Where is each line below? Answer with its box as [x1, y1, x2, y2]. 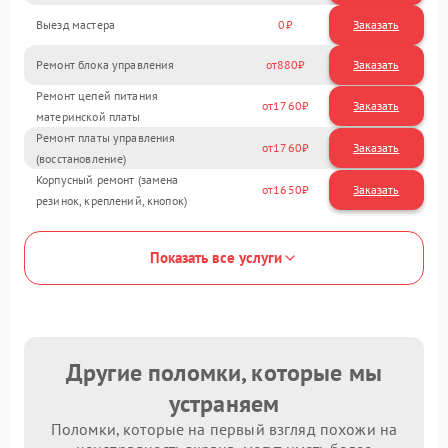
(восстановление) [36, 150, 127, 166]
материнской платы [36, 108, 141, 124]
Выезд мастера [36, 17, 115, 33]
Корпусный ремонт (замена [36, 171, 179, 187]
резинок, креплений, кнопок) [36, 192, 188, 208]
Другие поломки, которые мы [66, 356, 382, 388]
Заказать [353, 17, 400, 33]
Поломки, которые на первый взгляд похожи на [50, 418, 398, 439]
